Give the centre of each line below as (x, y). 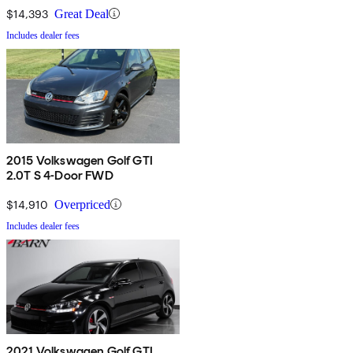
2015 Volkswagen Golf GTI (80, 160)
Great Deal (82, 13)
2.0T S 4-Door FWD (60, 175)
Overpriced (82, 204)
